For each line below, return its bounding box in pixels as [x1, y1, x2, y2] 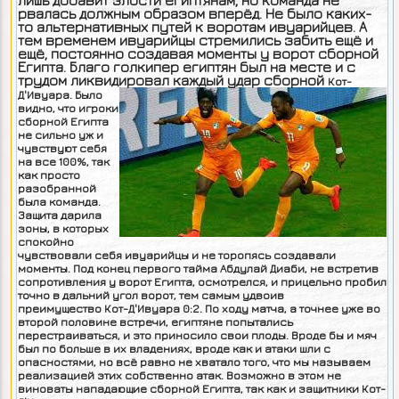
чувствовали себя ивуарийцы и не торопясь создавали [17, 248, 336, 262]
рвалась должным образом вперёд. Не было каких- [17, 5, 372, 21]
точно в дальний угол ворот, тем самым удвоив [17, 288, 284, 302]
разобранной [17, 181, 96, 195]
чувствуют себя [17, 141, 107, 155]
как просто [17, 167, 80, 182]
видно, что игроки [17, 101, 118, 115]
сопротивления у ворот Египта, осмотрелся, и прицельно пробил [17, 274, 387, 289]
